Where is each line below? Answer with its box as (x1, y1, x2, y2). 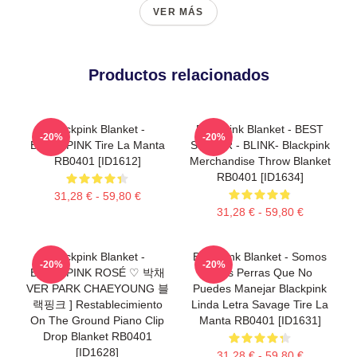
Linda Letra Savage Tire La (191, 297, 328, 311)
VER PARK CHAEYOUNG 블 (25, 281, 169, 295)
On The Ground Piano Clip (30, 313, 164, 327)
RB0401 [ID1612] (53, 154, 141, 167)
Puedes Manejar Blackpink (193, 281, 327, 295)
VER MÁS (153, 6, 204, 18)
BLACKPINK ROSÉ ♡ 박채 (29, 265, 165, 279)
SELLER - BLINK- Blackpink (190, 138, 330, 151)
